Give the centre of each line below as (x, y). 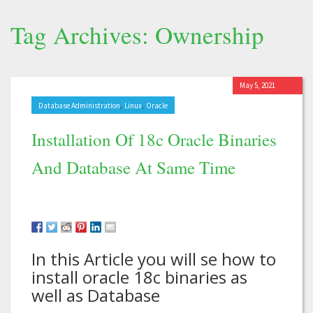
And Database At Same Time (133, 167)
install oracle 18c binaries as (139, 277)
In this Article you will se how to (154, 259)
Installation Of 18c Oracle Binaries (154, 139)
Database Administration (79, 105)
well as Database (96, 295)
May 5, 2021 (257, 85)
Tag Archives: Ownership (137, 34)
